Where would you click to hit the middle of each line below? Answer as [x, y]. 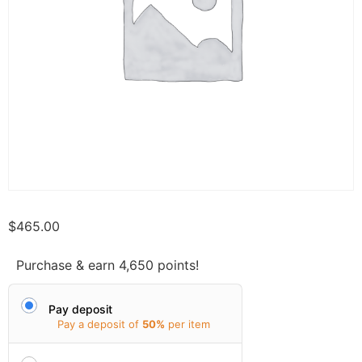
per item [189, 324]
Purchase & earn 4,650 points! [107, 265]
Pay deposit [80, 309]
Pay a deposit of [100, 324]
